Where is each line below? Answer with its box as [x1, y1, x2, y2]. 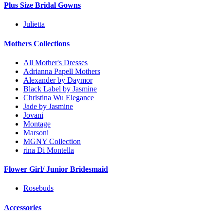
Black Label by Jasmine [23, 84, 97, 93]
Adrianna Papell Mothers [23, 67, 100, 75]
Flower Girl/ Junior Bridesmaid [4, 165, 108, 174]
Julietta [23, 20, 45, 29]
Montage [23, 119, 51, 128]
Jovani [23, 110, 43, 119]
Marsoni [23, 128, 49, 137]
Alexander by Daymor [23, 75, 92, 84]
